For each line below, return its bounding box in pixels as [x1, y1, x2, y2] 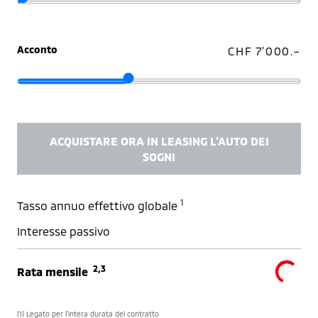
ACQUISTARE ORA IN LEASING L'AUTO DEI [49, 133, 269, 148]
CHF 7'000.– [228, 44, 301, 58]
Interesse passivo [17, 224, 110, 238]
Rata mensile [17, 265, 93, 279]
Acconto [17, 43, 57, 56]
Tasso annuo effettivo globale [17, 199, 180, 213]
